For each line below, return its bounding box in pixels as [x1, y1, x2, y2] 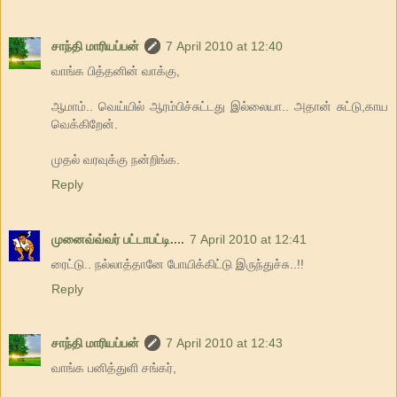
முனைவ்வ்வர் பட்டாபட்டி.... [51, 231, 184, 246]
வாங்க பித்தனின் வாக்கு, [51, 63, 180, 78]
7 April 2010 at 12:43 [166, 336, 283, 351]
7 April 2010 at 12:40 [166, 38, 283, 53]
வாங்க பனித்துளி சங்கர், [51, 361, 176, 376]
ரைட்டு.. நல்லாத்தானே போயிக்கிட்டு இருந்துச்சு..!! [51, 256, 304, 271]
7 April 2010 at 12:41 [190, 231, 307, 246]
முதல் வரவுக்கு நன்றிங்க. [51, 152, 180, 167]
